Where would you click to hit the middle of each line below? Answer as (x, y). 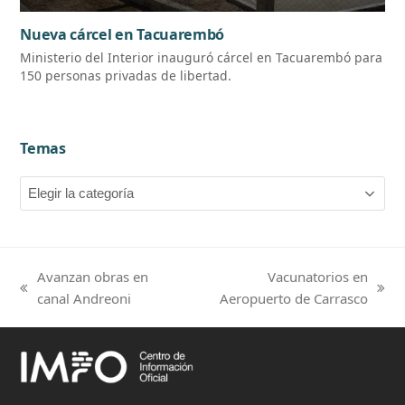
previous (47, 298)
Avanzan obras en (93, 277)
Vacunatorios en (317, 277)
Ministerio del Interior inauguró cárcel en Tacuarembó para (202, 58)
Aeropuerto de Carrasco (293, 299)
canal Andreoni (85, 299)
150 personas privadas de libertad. (126, 76)
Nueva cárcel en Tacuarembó (122, 35)
